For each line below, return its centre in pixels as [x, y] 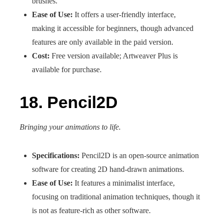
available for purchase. [67, 69]
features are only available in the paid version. [103, 42]
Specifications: [56, 155]
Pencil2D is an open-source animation [139, 155]
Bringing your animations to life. [70, 127]
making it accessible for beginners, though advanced [113, 28]
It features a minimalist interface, [124, 183]
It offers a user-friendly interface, [124, 14]
